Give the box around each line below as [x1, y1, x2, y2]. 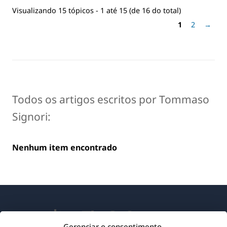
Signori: [12, 109, 51, 124]
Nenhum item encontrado [12, 141, 117, 153]
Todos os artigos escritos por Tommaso [12, 92, 209, 106]
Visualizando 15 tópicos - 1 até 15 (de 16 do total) [12, 5, 181, 15]
